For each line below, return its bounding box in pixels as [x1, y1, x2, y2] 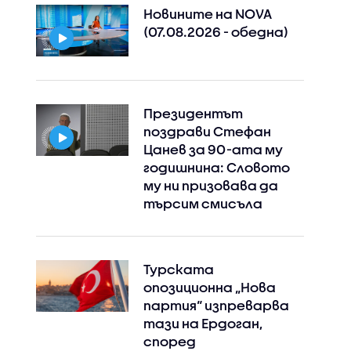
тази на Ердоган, [143, 315, 263, 331]
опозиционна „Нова [143, 279, 276, 295]
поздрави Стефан [143, 123, 271, 139]
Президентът [143, 105, 243, 121]
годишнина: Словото [143, 159, 290, 175]
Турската [143, 261, 214, 277]
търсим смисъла [143, 195, 262, 211]
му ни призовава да [143, 177, 278, 193]
